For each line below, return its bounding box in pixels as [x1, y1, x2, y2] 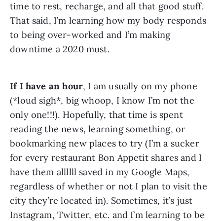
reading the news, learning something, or [10, 123, 185, 135]
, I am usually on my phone [83, 80, 197, 92]
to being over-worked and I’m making [10, 29, 171, 40]
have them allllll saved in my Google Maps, [10, 166, 190, 178]
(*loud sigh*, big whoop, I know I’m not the [10, 94, 194, 106]
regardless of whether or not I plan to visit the [10, 180, 207, 192]
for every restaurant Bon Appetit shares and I [10, 151, 202, 163]
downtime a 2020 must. [10, 43, 110, 55]
